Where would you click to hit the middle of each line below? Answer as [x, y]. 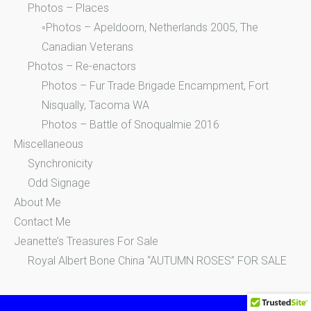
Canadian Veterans [87, 47]
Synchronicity [60, 163]
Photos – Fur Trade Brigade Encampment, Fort [155, 85]
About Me [37, 202]
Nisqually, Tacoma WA [95, 105]
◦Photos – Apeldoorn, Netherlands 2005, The [150, 27]
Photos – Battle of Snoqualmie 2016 [131, 124]
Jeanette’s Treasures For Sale [86, 241]
